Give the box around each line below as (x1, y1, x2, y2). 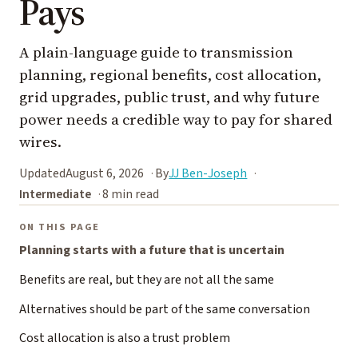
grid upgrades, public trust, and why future (19, 87, 320, 108)
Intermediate (19, 185, 91, 203)
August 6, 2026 (66, 165, 144, 183)
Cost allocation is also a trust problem (19, 329, 230, 348)
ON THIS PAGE (19, 220, 100, 235)
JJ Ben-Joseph (169, 165, 248, 183)
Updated (19, 165, 66, 183)
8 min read (102, 185, 160, 203)
